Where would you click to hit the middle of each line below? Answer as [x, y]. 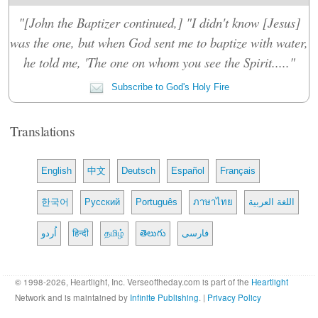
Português [157, 202]
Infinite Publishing [165, 297]
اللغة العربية [272, 202]
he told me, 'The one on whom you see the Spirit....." [159, 62]
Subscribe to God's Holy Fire [169, 87]
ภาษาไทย [213, 202]
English [57, 170]
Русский [103, 202]
